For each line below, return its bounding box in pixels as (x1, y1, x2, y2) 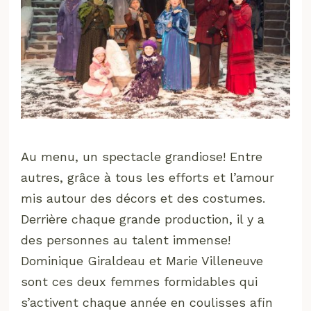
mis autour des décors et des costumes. (21, 191, 266, 206)
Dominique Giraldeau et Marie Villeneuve (21, 253, 264, 269)
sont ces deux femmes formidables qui (21, 274, 258, 289)
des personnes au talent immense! (21, 233, 231, 248)
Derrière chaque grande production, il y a (21, 212, 265, 227)
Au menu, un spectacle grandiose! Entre (21, 149, 263, 165)
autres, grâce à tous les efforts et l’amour (21, 170, 275, 185)
